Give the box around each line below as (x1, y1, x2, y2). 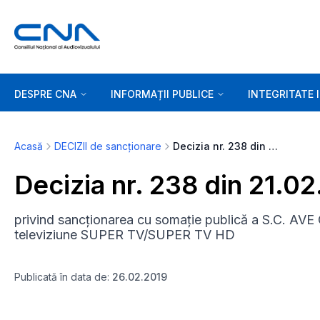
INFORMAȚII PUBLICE (111, 87, 214, 100)
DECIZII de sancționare (54, 140, 161, 152)
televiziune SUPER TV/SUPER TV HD (14, 227, 235, 242)
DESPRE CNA (14, 87, 76, 100)
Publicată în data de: (14, 271, 112, 283)
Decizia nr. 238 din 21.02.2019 (269, 140, 278, 152)
